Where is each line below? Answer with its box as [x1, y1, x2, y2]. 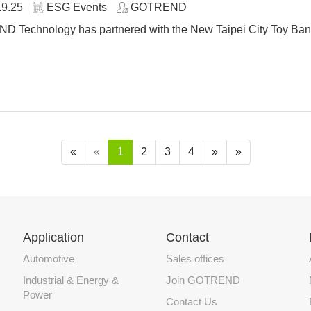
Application [22, 230, 84, 244]
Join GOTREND [165, 274, 240, 286]
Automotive [22, 252, 74, 264]
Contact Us [165, 295, 217, 308]
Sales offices [165, 252, 224, 264]
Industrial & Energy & [22, 274, 119, 286]
